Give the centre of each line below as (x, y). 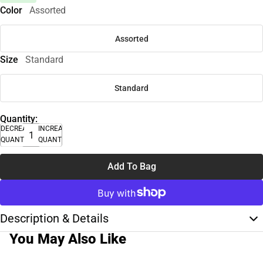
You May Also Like (68, 239)
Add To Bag (131, 167)
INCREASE (55, 129)
